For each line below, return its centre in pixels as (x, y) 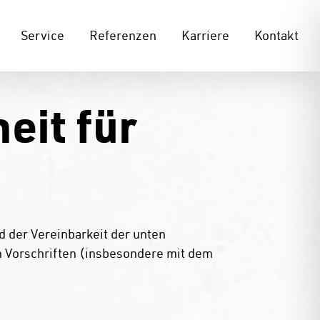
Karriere (205, 35)
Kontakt (276, 35)
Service (42, 35)
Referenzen (123, 35)
